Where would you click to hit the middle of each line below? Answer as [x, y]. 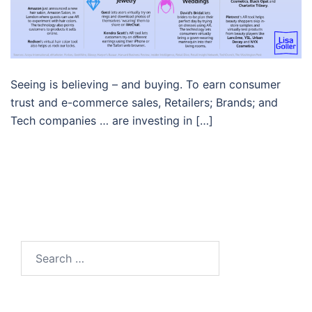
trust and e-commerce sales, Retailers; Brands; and [144, 102]
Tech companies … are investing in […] [112, 120]
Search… [43, 249]
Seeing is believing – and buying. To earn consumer [146, 84]
